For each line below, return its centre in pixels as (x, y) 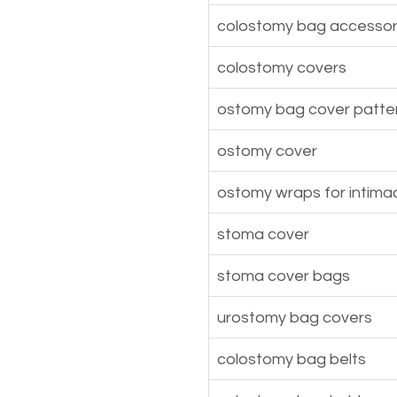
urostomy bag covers (295, 317)
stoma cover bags (284, 276)
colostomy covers (282, 67)
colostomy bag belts (292, 359)
